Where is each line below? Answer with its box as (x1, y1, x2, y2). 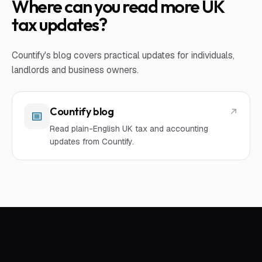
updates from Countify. (50, 136, 134, 147)
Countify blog (50, 105, 114, 118)
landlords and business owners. (12, 64, 139, 76)
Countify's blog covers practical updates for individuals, (12, 49, 235, 61)
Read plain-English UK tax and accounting (50, 123, 208, 134)
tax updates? (12, 13, 106, 36)
